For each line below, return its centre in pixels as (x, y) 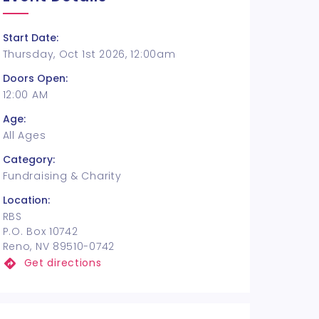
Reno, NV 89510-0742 (58, 246)
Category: (28, 159)
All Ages (24, 135)
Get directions (63, 263)
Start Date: (30, 38)
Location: (26, 200)
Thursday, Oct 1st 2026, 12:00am (89, 54)
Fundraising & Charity (62, 176)
